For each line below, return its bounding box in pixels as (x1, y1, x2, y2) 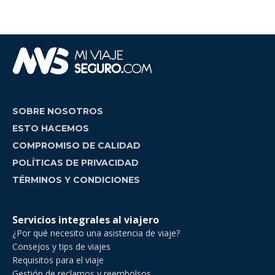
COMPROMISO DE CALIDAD (12, 140, 141, 151)
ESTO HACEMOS (12, 123, 89, 134)
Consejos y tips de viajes (12, 241, 110, 252)
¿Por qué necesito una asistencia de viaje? (12, 227, 180, 239)
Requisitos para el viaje (12, 254, 104, 266)
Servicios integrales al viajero (12, 213, 159, 227)
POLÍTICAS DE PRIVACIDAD (12, 157, 139, 168)
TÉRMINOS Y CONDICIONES (12, 174, 140, 185)
